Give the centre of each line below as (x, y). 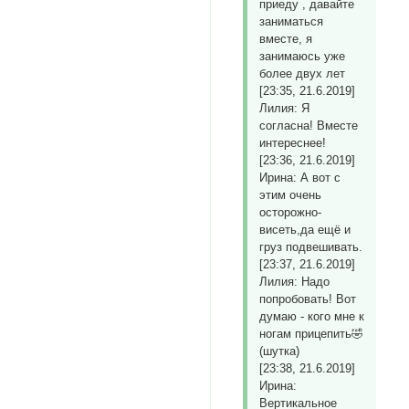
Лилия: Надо (295, 282)
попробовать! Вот (308, 299)
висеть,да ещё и (305, 230)
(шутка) (280, 351)
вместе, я (286, 39)
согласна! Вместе (309, 126)
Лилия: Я (285, 109)
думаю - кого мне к (312, 317)
